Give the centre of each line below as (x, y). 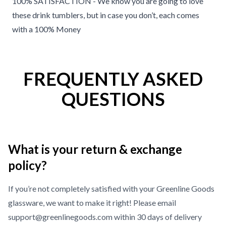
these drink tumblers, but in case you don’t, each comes (106, 15)
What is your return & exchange (95, 149)
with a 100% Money (46, 29)
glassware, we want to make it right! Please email (92, 203)
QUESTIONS (113, 99)
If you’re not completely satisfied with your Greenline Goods (111, 188)
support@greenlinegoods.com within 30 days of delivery (105, 217)
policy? (27, 165)
